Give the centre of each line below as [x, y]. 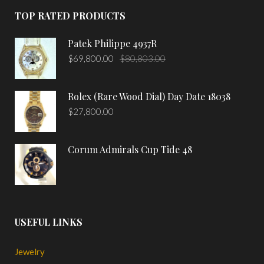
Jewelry [30, 251]
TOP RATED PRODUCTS [70, 15]
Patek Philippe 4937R [112, 43]
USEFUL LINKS [49, 222]
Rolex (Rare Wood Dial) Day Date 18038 [149, 96]
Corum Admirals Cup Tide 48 [130, 149]
